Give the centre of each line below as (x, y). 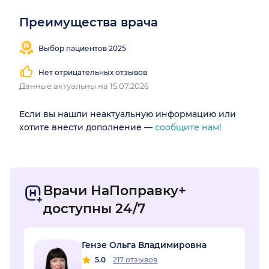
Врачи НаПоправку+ (115, 191)
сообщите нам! (188, 128)
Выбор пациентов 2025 (82, 48)
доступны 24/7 (95, 209)
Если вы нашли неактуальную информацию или (128, 114)
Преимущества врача (89, 23)
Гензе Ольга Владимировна (144, 245)
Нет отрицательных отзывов (93, 72)
